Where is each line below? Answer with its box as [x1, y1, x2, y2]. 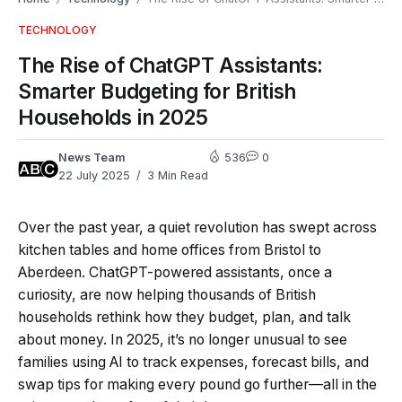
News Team [58, 150, 126, 164]
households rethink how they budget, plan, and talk [18, 308, 351, 326]
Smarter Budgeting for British [18, 78, 296, 103]
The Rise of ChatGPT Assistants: [18, 52, 324, 77]
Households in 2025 [18, 104, 208, 129]
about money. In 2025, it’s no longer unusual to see [18, 330, 347, 348]
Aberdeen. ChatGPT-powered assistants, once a [18, 263, 332, 281]
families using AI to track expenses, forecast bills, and [18, 353, 369, 371]
